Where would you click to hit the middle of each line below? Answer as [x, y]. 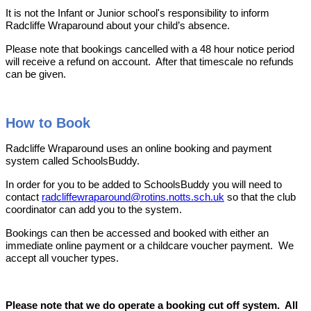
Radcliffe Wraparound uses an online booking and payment [138, 149]
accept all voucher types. [62, 259]
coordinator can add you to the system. [94, 210]
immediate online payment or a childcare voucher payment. [141, 246]
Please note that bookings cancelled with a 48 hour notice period [150, 50]
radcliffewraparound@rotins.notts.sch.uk [133, 197]
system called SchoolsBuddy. [74, 161]
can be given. [36, 75]
